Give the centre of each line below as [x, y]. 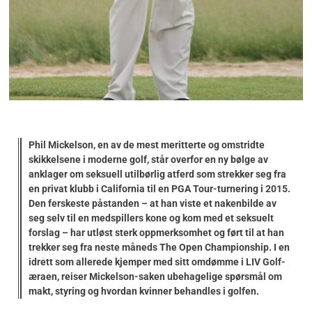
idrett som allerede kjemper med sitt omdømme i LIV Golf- [157, 262]
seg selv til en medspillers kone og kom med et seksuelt [151, 218]
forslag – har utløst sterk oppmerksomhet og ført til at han [156, 232]
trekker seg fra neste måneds [94, 247]
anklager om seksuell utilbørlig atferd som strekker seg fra [157, 174]
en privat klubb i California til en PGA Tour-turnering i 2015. [159, 188]
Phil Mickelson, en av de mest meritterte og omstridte [147, 145]
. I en [279, 247]
